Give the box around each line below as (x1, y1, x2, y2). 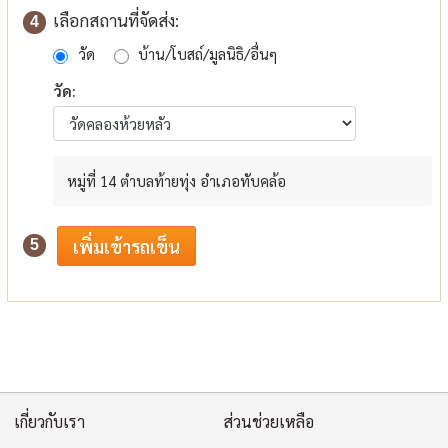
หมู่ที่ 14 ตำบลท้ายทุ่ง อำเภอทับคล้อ (67, 171, 287, 191)
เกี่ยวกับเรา (14, 411, 86, 433)
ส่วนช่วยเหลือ (224, 411, 314, 433)
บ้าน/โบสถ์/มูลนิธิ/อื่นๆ (138, 43, 278, 63)
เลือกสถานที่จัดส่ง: (53, 9, 180, 32)
